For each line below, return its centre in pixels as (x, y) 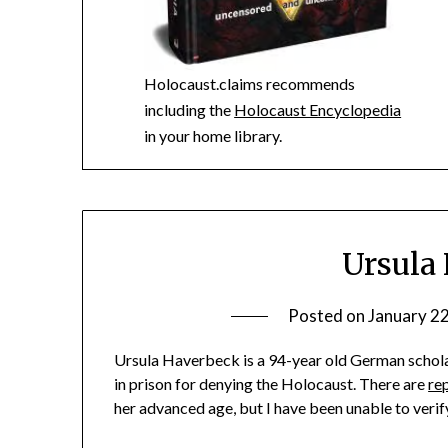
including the (189, 109)
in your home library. (213, 135)
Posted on (328, 316)
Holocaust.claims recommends (250, 83)
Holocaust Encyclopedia (318, 109)
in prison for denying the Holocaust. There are (271, 384)
